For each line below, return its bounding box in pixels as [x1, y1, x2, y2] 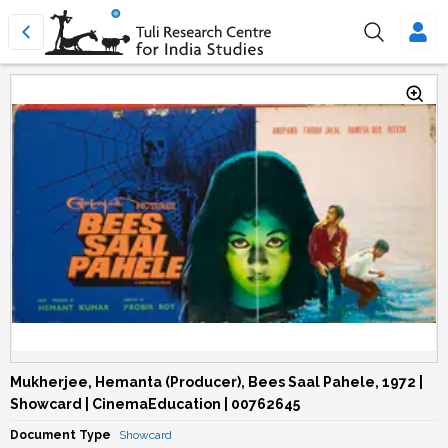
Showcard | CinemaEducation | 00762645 [10, 396, 300, 412]
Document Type [10, 428, 111, 442]
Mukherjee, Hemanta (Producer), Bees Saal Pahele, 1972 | [10, 374, 423, 390]
